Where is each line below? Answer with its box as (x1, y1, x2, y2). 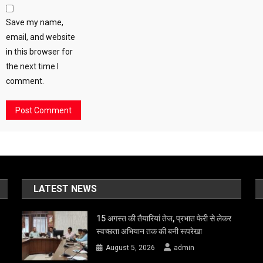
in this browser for (6, 47, 73, 57)
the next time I (6, 62, 59, 72)
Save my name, (6, 18, 63, 28)
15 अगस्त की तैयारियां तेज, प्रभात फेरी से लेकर (96, 214, 232, 224)
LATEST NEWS (33, 183, 97, 195)
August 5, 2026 (106, 244, 156, 252)
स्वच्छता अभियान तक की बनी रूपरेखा (96, 227, 203, 237)
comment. (6, 76, 44, 86)
